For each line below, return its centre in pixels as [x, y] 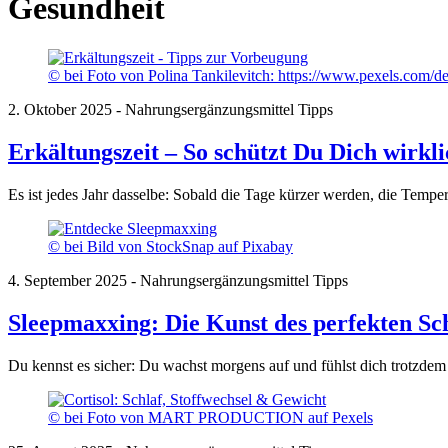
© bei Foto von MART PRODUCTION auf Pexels [210, 417]
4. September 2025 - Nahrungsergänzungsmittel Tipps [178, 280]
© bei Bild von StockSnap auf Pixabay [170, 246]
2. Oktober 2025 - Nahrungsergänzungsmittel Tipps [170, 109]
